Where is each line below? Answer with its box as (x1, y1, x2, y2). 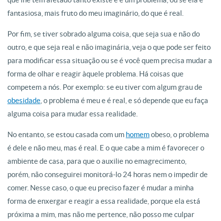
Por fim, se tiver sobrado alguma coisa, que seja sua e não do (7, 30, 200, 38)
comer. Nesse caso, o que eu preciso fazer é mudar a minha (7, 184, 194, 192)
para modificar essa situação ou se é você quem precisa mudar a (7, 56, 212, 65)
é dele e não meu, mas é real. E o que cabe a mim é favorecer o (7, 144, 204, 152)
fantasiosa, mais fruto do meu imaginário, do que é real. (7, 9, 184, 17)
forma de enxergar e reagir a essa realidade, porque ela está (7, 197, 200, 205)
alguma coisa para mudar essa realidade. (7, 110, 138, 118)
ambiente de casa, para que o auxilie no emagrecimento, (7, 157, 186, 165)
